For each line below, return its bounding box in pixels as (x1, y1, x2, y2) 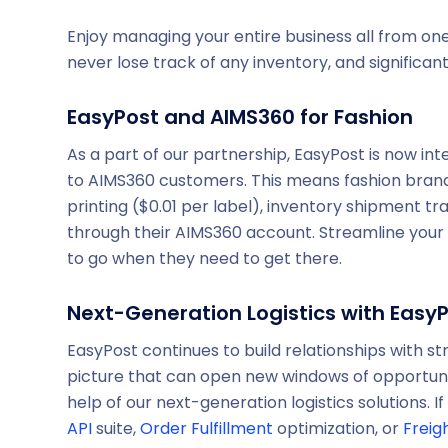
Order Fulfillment (140, 416, 273, 440)
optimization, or (273, 416, 403, 440)
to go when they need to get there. (67, 246, 342, 270)
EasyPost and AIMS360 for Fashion (67, 103, 413, 132)
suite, (92, 416, 140, 440)
